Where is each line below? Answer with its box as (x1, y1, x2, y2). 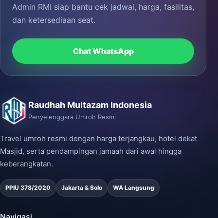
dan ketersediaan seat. (12, 15, 95, 25)
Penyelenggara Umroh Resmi (28, 112, 116, 121)
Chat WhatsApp (73, 46, 134, 56)
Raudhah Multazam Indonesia (28, 99, 152, 110)
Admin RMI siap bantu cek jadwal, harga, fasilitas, (12, 2, 194, 12)
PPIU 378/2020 (5, 184, 51, 192)
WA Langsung (113, 184, 154, 192)
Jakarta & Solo (61, 184, 102, 192)
